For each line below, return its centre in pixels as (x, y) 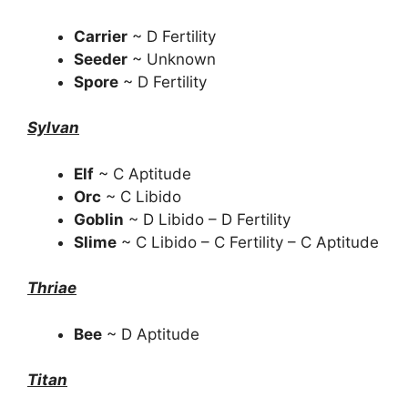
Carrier (101, 36)
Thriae (52, 288)
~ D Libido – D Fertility (207, 219)
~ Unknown (172, 59)
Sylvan (53, 127)
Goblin (99, 219)
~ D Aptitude (151, 334)
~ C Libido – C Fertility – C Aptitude (248, 242)
